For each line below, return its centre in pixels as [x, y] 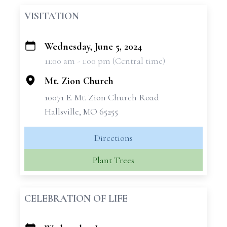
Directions [113, 138]
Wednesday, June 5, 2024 [93, 47]
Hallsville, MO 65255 [81, 111]
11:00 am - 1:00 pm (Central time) [105, 61]
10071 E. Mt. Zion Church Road [102, 97]
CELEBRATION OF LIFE [76, 199]
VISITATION [52, 16]
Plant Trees [113, 160]
